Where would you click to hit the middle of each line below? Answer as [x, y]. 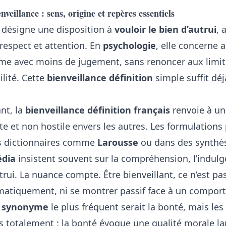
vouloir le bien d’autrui [165, 29]
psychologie [129, 45]
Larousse [118, 142]
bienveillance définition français [98, 110]
